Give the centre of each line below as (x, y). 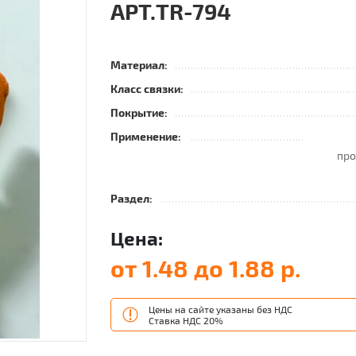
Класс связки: (147, 89)
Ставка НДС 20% (186, 320)
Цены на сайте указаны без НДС (221, 309)
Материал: (139, 65)
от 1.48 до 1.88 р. (205, 268)
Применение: (146, 136)
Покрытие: (139, 112)
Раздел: (132, 198)
